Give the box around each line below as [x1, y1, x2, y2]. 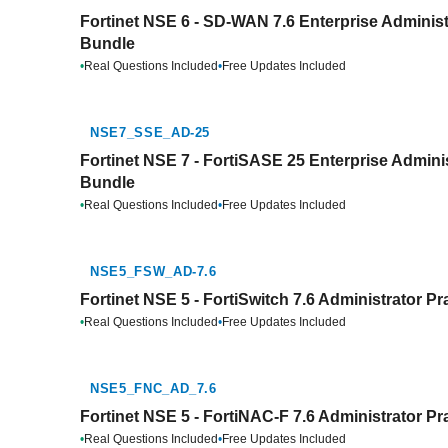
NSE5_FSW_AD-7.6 [90, 264, 217, 279]
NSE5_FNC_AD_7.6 [90, 381, 217, 396]
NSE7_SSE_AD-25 [90, 125, 211, 140]
